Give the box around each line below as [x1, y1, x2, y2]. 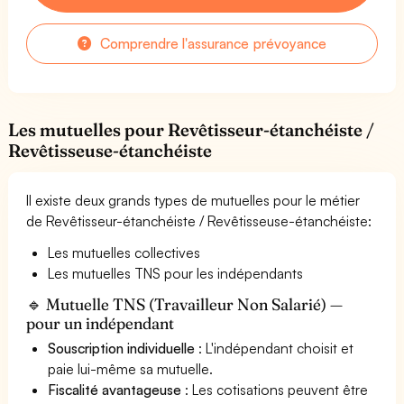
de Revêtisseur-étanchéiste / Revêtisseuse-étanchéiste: [26, 211, 372, 230]
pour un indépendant [26, 312, 175, 334]
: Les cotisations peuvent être [181, 380, 369, 399]
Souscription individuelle [48, 338, 196, 357]
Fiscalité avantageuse [48, 380, 182, 399]
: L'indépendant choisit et [195, 338, 354, 357]
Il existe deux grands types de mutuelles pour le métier [26, 190, 361, 209]
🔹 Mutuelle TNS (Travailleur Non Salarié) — [26, 293, 344, 315]
